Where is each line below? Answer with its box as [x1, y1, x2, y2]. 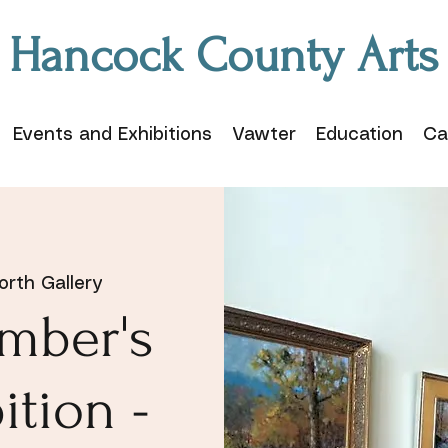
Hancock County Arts [9, 28, 439, 83]
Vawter [231, 126, 296, 144]
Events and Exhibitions [12, 126, 212, 144]
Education [315, 126, 403, 144]
